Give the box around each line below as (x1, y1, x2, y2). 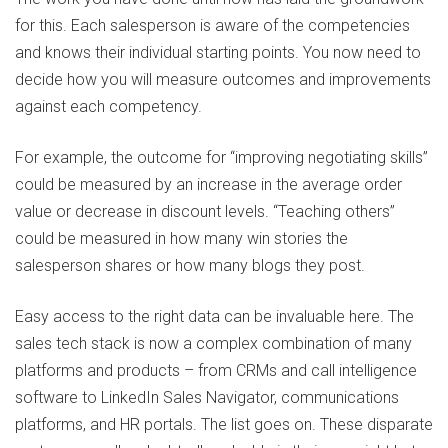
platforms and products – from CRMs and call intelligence (15, 361, 417, 381)
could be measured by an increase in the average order (15, 175, 402, 195)
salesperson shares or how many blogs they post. (15, 256, 365, 276)
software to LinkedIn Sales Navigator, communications (15, 388, 399, 408)
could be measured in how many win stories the (15, 229, 348, 249)
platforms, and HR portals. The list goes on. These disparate (15, 415, 433, 435)
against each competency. (15, 97, 202, 117)
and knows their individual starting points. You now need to (15, 43, 421, 63)
